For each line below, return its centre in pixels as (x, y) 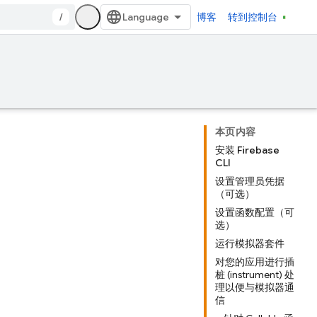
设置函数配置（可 (255, 212)
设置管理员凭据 (250, 181)
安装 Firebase (247, 150)
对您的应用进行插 (255, 262)
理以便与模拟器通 (255, 287)
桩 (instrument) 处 (255, 275)
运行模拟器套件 (250, 243)
